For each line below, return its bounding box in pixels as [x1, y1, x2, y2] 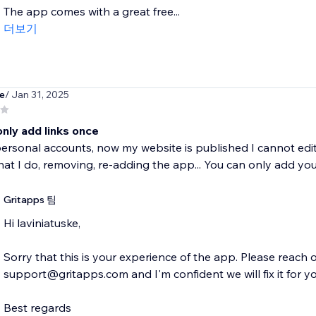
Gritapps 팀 [3, 193, 56, 207]
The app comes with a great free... [3, 4, 180, 19]
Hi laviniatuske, [3, 216, 80, 231]
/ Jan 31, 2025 [4, 88, 69, 102]
